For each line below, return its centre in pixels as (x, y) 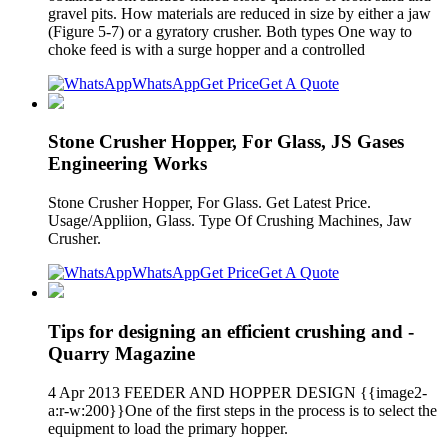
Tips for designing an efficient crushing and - (231, 331)
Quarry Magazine (121, 353)
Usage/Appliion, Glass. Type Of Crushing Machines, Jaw (230, 221)
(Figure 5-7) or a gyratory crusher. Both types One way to (230, 31)
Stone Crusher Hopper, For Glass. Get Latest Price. (209, 203)
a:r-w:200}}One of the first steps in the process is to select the (242, 410)
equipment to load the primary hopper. (168, 428)
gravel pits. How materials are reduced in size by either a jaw (239, 13)
